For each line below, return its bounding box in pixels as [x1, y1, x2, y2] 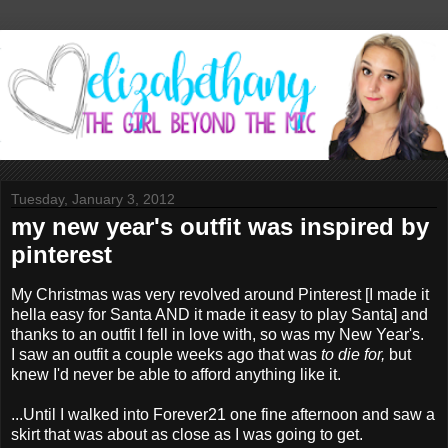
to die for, [321, 345, 385, 363]
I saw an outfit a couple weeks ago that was [11, 345, 321, 363]
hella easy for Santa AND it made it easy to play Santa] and [11, 305, 428, 323]
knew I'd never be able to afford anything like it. [11, 365, 341, 383]
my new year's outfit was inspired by [11, 212, 429, 240]
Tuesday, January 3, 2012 [11, 190, 175, 207]
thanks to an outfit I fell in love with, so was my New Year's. [11, 325, 424, 343]
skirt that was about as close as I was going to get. [11, 425, 363, 443]
